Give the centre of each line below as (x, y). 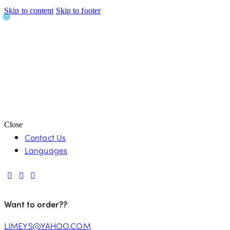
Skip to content (29, 11)
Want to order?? (36, 204)
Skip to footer (78, 11)
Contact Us (45, 137)
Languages (46, 150)
